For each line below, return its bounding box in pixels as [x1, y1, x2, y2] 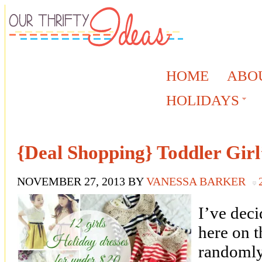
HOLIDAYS [166, 92, 239, 108]
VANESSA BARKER [146, 174, 246, 188]
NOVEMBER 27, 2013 [17, 174, 125, 188]
